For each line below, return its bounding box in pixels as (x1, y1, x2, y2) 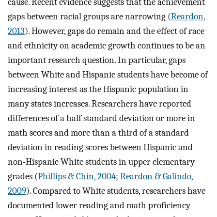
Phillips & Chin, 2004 (38, 171, 116, 182)
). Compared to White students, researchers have (26, 186, 205, 197)
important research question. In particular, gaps (8, 55, 186, 66)
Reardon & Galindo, (120, 171, 193, 182)
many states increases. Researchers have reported (8, 98, 191, 109)
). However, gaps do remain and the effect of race (25, 26, 204, 37)
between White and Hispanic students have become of (8, 69, 208, 80)
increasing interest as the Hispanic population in (8, 84, 188, 95)
